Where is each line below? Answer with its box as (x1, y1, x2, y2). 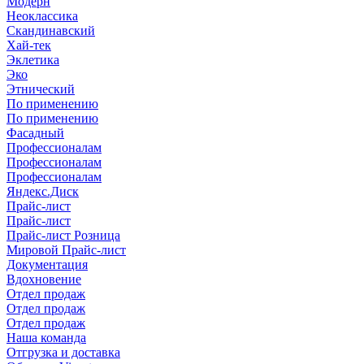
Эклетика (6, 53, 59, 67)
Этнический (6, 82, 75, 96)
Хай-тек (6, 38, 51, 52)
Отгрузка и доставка (6, 345, 120, 359)
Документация (6, 258, 88, 271)
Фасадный (6, 126, 64, 140)
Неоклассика (6, 9, 78, 23)
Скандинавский (6, 24, 95, 37)
